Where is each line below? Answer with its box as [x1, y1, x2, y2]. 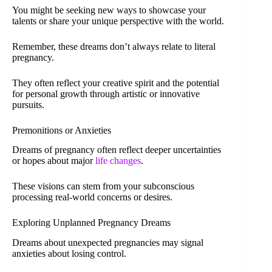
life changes [95, 155, 141, 166]
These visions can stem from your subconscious [12, 181, 194, 192]
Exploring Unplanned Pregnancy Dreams [12, 217, 171, 228]
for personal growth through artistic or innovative [12, 88, 200, 99]
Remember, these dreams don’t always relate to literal [12, 41, 216, 52]
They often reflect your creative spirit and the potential [12, 77, 219, 88]
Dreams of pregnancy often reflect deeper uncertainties [12, 144, 221, 155]
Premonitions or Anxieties [12, 124, 111, 135]
